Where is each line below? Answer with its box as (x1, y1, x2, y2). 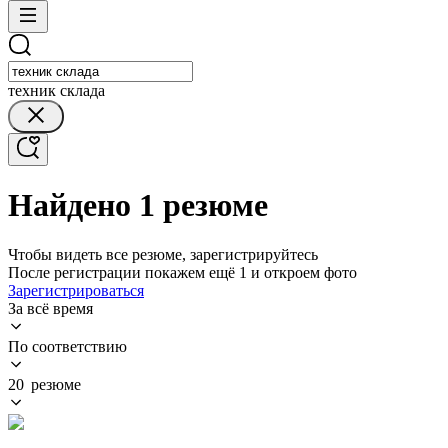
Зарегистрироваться (8, 281, 144, 299)
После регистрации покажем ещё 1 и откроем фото (8, 263, 357, 281)
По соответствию (8, 337, 127, 355)
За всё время (8, 299, 93, 317)
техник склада (8, 82, 105, 99)
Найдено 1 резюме (8, 187, 268, 224)
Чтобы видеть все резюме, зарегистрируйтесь (8, 245, 318, 263)
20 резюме (8, 375, 81, 393)
